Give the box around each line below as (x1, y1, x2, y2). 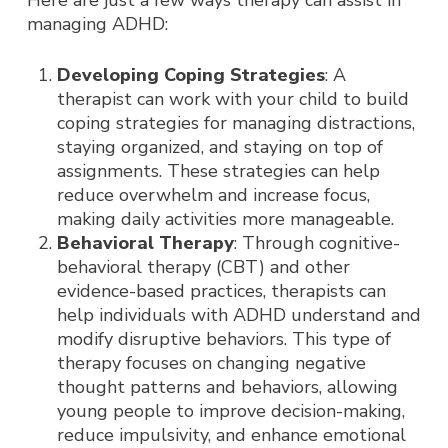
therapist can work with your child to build (56, 87, 409, 111)
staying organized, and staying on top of (56, 135, 383, 159)
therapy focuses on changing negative (56, 351, 366, 375)
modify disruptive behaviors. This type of (56, 327, 391, 351)
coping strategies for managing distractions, (56, 111, 415, 135)
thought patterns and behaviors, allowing (56, 375, 398, 399)
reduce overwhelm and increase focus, (56, 183, 370, 207)
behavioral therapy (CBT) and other (56, 255, 350, 279)
